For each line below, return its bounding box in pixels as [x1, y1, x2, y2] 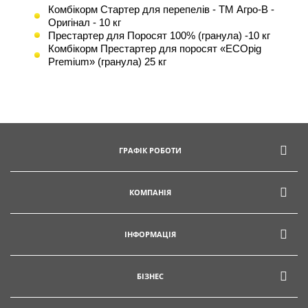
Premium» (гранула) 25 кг [48, 55, 166, 67]
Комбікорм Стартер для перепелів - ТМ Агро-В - [48, 3, 274, 15]
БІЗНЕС [137, 270, 164, 281]
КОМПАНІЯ [129, 186, 171, 197]
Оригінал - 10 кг [48, 16, 121, 28]
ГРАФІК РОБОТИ [119, 144, 181, 155]
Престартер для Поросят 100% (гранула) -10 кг [48, 29, 270, 41]
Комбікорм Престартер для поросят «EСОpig [48, 42, 261, 54]
